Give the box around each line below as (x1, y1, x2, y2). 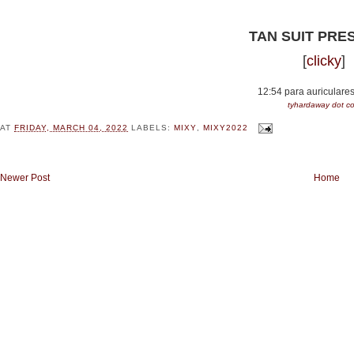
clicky (307, 53, 341, 70)
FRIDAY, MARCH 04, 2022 (14, 122, 129, 132)
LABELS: (131, 122, 175, 132)
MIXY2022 (202, 122, 248, 132)
